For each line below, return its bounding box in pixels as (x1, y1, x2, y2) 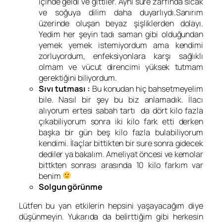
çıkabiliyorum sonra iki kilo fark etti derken (39, 115, 203, 127)
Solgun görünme (39, 181, 103, 192)
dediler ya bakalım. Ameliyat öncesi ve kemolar (39, 148, 203, 160)
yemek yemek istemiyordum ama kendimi (39, 39, 203, 51)
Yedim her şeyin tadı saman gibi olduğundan (39, 28, 203, 40)
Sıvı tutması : (39, 83, 91, 94)
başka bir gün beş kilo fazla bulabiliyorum (39, 126, 203, 138)
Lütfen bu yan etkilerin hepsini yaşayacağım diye (19, 200, 203, 211)
